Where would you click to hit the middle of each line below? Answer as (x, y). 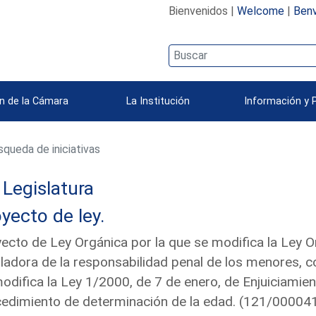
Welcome (260, 11)
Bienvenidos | (202, 11)
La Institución (158, 101)
